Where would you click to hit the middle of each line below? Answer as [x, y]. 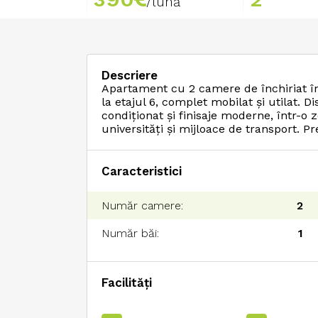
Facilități [127, 283]
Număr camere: [142, 205]
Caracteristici [142, 171]
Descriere [130, 75]
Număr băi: [130, 233]
